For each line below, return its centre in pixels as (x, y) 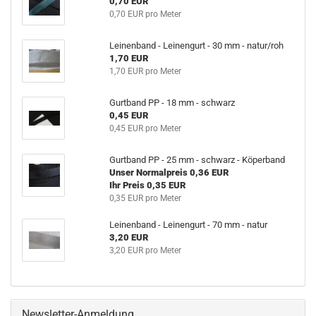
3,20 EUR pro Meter (145, 250)
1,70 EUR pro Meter (145, 71)
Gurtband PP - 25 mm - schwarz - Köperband (197, 160)
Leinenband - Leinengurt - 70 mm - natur (188, 225)
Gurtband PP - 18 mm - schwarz (172, 103)
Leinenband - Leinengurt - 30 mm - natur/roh (196, 45)
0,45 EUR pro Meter (145, 128)
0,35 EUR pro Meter (145, 198)
